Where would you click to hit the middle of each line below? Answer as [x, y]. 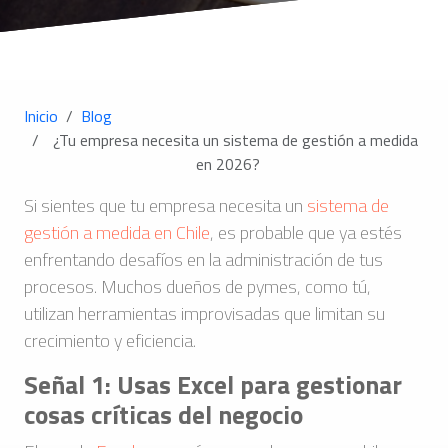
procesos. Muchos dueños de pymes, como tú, [197, 286]
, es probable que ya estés [306, 232]
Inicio [41, 116]
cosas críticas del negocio [163, 414]
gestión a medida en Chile [117, 232]
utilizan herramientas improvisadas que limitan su [204, 313]
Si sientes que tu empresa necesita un [165, 205]
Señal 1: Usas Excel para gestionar [213, 384]
